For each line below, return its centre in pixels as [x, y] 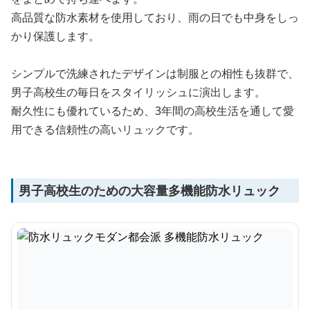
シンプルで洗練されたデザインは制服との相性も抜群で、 [155, 73]
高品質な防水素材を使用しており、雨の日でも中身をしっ [155, 17]
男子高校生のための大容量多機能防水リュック [149, 190]
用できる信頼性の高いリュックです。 [105, 129]
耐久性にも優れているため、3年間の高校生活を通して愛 [153, 111]
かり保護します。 [55, 36]
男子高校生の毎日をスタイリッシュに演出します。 [138, 92]
